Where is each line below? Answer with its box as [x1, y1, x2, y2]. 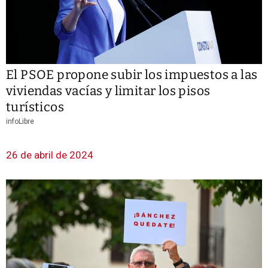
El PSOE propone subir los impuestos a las [6, 67, 258, 83]
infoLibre [6, 117, 34, 126]
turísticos [6, 99, 65, 115]
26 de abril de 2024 [6, 149, 93, 162]
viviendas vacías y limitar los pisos [6, 83, 211, 99]
